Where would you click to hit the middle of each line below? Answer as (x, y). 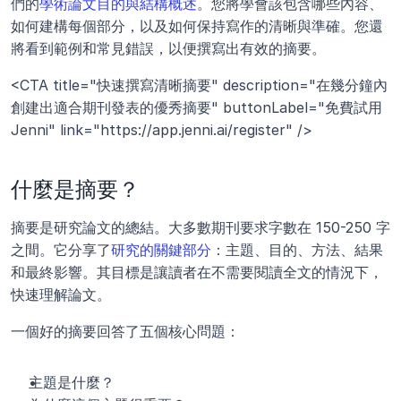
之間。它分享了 (61, 250)
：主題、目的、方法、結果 (297, 250)
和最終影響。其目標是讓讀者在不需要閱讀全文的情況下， (197, 273)
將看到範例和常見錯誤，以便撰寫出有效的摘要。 (168, 49)
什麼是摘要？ (75, 190)
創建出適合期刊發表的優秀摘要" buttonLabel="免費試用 (196, 108)
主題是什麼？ (72, 383)
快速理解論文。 (61, 295)
